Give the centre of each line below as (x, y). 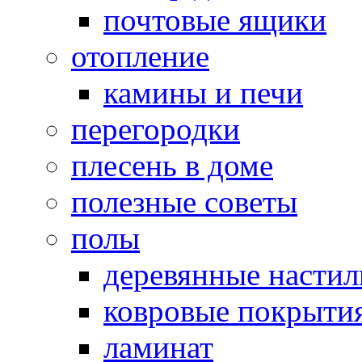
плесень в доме (172, 165)
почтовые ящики (215, 19)
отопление (140, 56)
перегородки (156, 128)
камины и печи (203, 92)
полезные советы (184, 201)
